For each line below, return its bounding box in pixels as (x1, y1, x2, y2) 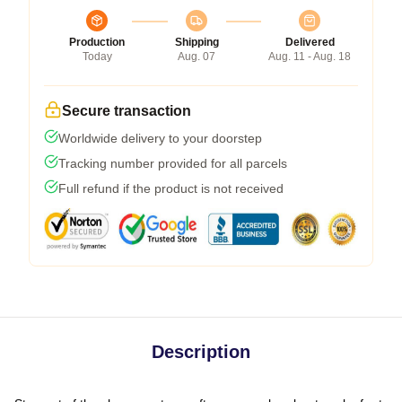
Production (69, 35, 125, 48)
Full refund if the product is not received (58, 180, 284, 196)
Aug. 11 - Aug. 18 (268, 49, 351, 63)
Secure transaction (62, 102, 191, 118)
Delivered (284, 35, 335, 48)
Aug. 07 (178, 49, 215, 63)
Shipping (174, 35, 219, 48)
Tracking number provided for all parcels (58, 155, 287, 170)
